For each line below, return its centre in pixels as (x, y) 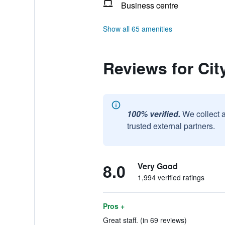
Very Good (157, 166)
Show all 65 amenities (137, 29)
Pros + (114, 206)
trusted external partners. (171, 126)
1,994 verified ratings (171, 177)
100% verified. (153, 114)
